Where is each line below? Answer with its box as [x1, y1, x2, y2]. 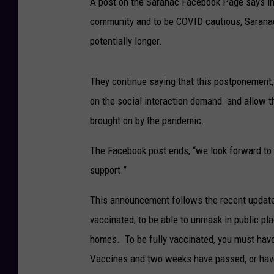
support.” [90, 163, 127, 176]
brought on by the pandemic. [90, 114, 204, 127]
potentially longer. [90, 34, 162, 47]
